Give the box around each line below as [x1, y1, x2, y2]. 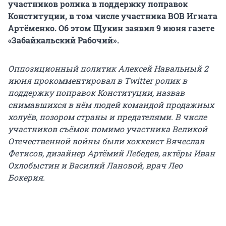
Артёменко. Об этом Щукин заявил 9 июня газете [8, 23, 214, 34]
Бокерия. [8, 172, 45, 183]
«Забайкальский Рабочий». [8, 35, 119, 46]
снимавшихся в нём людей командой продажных [8, 99, 214, 110]
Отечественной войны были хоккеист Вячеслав [8, 136, 204, 147]
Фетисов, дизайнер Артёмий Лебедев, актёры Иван [8, 148, 215, 159]
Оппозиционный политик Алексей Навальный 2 [8, 63, 208, 74]
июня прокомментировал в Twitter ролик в [8, 75, 187, 86]
